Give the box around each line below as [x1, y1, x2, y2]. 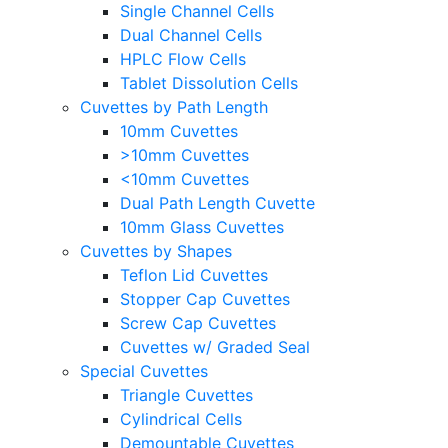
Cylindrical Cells [120, 408, 242, 429]
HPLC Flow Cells [120, 48, 246, 69]
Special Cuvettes [80, 360, 208, 381]
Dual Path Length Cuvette [120, 192, 315, 213]
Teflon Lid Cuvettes [120, 264, 268, 285]
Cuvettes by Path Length [80, 96, 268, 117]
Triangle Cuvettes [120, 384, 253, 405]
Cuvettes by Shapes [80, 240, 232, 261]
